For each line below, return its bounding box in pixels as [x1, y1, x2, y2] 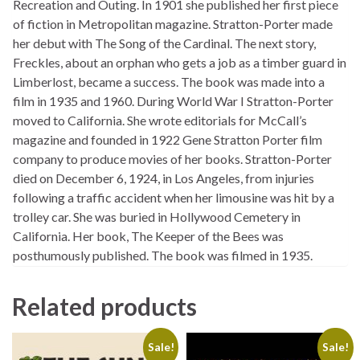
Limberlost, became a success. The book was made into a [13, 74, 325, 90]
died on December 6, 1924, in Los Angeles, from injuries [13, 170, 314, 186]
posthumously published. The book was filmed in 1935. [13, 247, 313, 264]
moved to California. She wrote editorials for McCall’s [13, 112, 307, 129]
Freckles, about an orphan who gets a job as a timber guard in [13, 55, 346, 71]
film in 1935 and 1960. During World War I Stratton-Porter [13, 93, 333, 109]
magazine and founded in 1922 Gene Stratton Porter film [13, 132, 322, 148]
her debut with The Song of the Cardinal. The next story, [13, 35, 316, 51]
